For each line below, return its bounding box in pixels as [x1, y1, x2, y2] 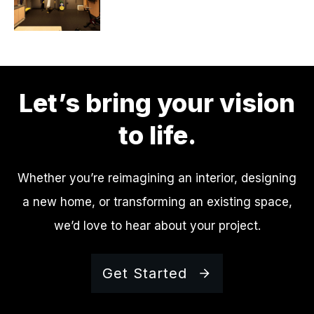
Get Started [102, 265, 187, 282]
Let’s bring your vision [19, 88, 295, 119]
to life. [118, 120, 196, 151]
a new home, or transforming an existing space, [22, 195, 292, 210]
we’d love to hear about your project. [53, 219, 261, 233]
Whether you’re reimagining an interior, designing [18, 171, 296, 186]
